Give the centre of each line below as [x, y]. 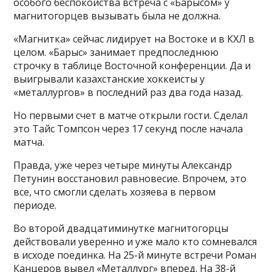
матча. [29, 142]
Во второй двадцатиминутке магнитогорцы [121, 229]
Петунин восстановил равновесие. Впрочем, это [130, 179]
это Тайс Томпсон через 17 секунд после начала [128, 129]
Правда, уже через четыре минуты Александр [123, 165]
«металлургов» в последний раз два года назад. [128, 93]
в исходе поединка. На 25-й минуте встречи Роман [135, 255]
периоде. [35, 206]
